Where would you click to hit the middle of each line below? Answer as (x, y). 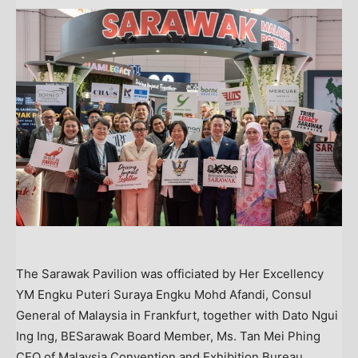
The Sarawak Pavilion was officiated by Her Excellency (170, 274)
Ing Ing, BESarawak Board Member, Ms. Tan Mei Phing (168, 336)
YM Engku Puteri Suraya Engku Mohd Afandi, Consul (164, 295)
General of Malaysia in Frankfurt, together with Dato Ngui (177, 316)
